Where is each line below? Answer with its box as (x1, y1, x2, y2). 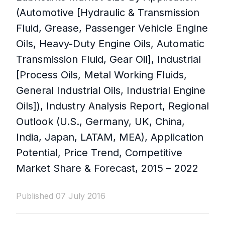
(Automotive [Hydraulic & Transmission (16, 7, 199, 19)
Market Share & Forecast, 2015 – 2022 (16, 162, 198, 175)
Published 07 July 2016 (16, 191, 105, 201)
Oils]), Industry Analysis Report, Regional (16, 100, 209, 113)
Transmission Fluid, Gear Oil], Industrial (16, 53, 201, 66)
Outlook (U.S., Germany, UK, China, (16, 116, 185, 128)
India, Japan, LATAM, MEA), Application (16, 131, 203, 144)
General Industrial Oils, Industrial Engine (16, 84, 205, 97)
